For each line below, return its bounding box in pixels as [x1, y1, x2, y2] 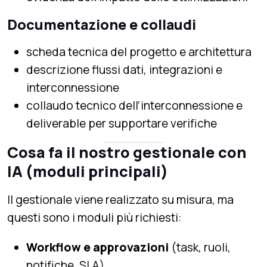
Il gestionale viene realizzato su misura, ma [7, 191, 234, 207]
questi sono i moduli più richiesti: [7, 209, 181, 225]
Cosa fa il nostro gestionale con [7, 141, 247, 163]
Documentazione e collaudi [7, 14, 196, 34]
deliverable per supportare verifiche [26, 115, 217, 131]
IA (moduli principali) [7, 160, 168, 182]
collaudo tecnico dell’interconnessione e [26, 97, 243, 113]
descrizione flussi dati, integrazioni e [26, 61, 222, 77]
